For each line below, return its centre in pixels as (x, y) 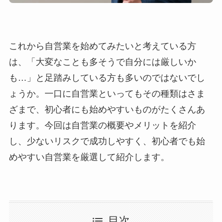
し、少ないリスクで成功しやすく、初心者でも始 (107, 141)
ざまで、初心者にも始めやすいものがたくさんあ (107, 110)
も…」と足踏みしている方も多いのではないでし (107, 78)
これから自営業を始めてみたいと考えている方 (102, 46)
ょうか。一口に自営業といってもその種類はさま (107, 94)
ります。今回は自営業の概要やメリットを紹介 (102, 126)
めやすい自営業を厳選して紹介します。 (89, 157)
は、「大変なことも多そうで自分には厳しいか (102, 62)
